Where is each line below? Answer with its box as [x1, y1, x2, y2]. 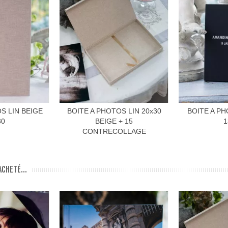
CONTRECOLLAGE [82, 127, 146, 135]
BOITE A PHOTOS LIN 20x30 [67, 106, 161, 115]
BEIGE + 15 [95, 117, 133, 125]
